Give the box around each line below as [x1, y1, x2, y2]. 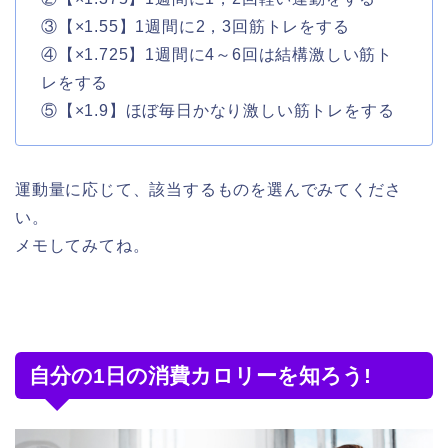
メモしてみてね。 [15, 236, 150, 254]
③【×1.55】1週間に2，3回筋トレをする [41, 17, 350, 35]
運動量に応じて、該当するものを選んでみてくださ [15, 180, 402, 198]
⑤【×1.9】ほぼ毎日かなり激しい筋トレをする [41, 101, 395, 119]
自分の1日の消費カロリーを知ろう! [29, 363, 371, 387]
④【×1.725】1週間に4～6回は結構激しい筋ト [41, 45, 393, 63]
